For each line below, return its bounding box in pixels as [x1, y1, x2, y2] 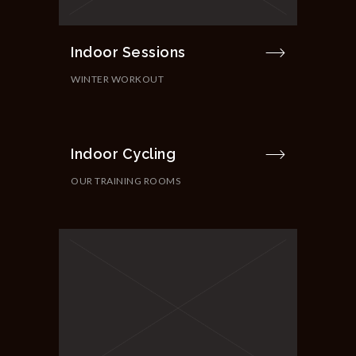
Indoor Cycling [71, 145, 176, 162]
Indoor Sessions [71, 43, 186, 60]
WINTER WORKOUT [71, 72, 164, 85]
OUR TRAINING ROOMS [71, 174, 180, 187]
